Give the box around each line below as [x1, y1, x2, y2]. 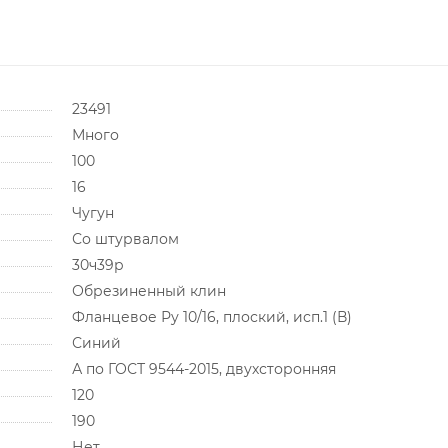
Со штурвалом [71, 229, 179, 248]
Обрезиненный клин [71, 281, 226, 300]
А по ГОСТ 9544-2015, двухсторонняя [71, 359, 336, 378]
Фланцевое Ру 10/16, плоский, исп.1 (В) [71, 307, 352, 326]
